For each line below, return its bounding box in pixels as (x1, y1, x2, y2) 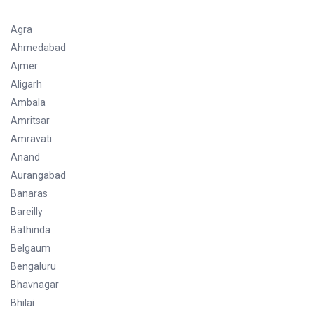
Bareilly (11, 205, 43, 217)
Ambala (11, 96, 46, 108)
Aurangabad (11, 169, 66, 181)
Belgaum (11, 242, 50, 254)
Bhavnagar (11, 278, 59, 290)
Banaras (11, 187, 48, 199)
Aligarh (11, 78, 42, 90)
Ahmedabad (11, 41, 66, 53)
